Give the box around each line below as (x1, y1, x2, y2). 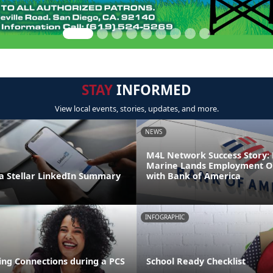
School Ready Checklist (146, 255, 246, 267)
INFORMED (113, 80, 191, 99)
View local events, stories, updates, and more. (54, 103, 219, 114)
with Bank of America (146, 169, 241, 182)
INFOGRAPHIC (145, 212, 185, 221)
